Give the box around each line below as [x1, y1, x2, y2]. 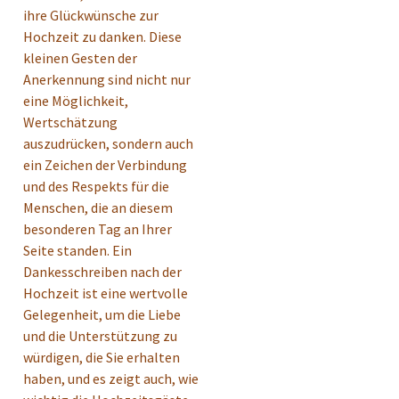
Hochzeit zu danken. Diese [23, 28, 182, 46]
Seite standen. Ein [23, 241, 132, 260]
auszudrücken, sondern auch [23, 134, 193, 153]
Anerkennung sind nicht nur [23, 70, 191, 89]
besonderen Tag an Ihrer [23, 220, 172, 239]
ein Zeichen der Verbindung [23, 156, 187, 175]
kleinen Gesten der [23, 49, 137, 68]
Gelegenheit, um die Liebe [23, 305, 181, 324]
